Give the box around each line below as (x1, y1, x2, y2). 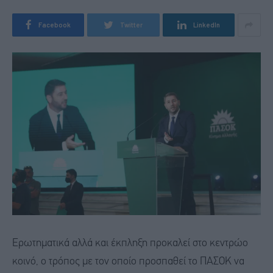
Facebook (38, 21, 71, 29)
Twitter (120, 21, 143, 29)
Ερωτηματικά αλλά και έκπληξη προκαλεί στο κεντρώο (12, 238, 248, 249)
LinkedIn (193, 21, 220, 29)
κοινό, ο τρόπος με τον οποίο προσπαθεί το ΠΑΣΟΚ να (12, 256, 244, 267)
